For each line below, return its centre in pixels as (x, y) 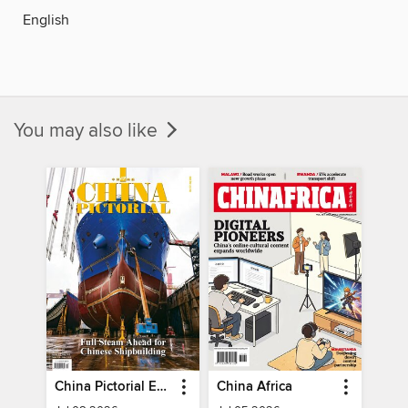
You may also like (88, 131)
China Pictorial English (162, 388)
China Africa (254, 388)
